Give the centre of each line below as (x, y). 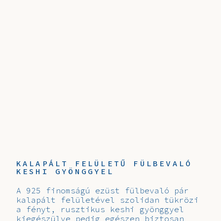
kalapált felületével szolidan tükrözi (107, 200)
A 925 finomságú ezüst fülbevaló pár (102, 191)
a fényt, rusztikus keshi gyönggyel (100, 209)
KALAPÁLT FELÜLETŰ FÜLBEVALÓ (104, 163)
